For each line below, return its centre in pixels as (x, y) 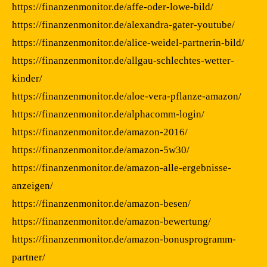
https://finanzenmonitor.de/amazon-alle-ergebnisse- (122, 167)
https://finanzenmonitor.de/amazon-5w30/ (101, 150)
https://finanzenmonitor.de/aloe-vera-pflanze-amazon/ (127, 96)
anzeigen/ (32, 185)
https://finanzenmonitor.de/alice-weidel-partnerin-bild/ (128, 42)
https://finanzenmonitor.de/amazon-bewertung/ (111, 221)
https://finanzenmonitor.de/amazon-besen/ (101, 203)
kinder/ (27, 78)
